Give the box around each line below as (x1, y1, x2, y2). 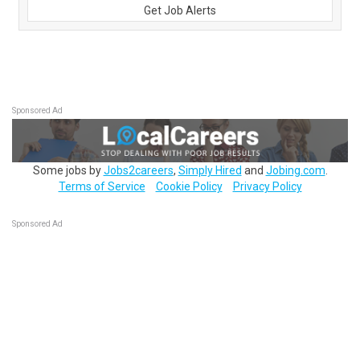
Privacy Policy (232, 179, 302, 193)
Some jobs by (32, 163, 104, 177)
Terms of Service (58, 179, 145, 193)
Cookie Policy (155, 179, 223, 193)
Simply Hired (178, 163, 242, 177)
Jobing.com (265, 163, 325, 177)
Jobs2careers (103, 163, 174, 177)
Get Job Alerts (144, 4, 216, 17)
